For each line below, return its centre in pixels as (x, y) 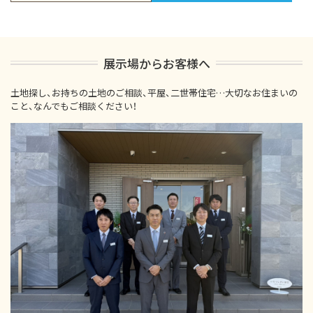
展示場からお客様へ (156, 63)
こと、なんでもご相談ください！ (74, 105)
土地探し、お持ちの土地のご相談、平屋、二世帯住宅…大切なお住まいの (154, 92)
